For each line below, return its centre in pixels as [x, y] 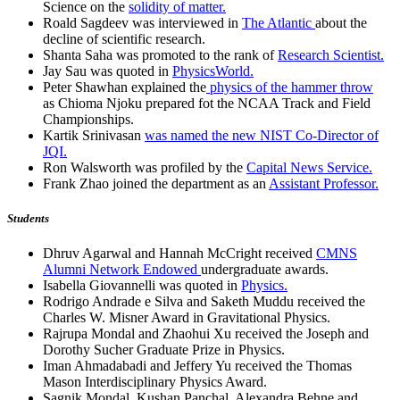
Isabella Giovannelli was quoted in [142, 286]
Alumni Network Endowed [122, 270]
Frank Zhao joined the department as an [156, 184]
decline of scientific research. [124, 39]
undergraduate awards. [265, 270]
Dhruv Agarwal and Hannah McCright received [179, 254]
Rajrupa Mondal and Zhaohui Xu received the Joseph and [206, 334]
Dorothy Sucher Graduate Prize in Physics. [164, 350]
